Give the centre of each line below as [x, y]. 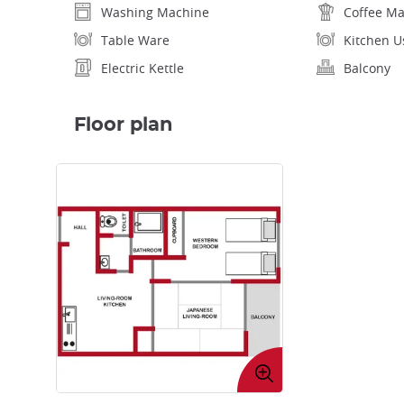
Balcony [367, 69]
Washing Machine [155, 13]
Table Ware [135, 41]
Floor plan [124, 125]
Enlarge [263, 358]
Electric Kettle [142, 69]
